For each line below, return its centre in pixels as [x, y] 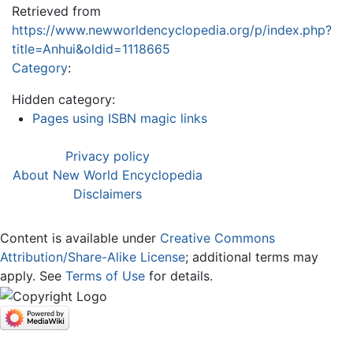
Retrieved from [56, 11]
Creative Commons [217, 238]
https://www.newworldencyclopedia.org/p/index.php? [172, 30]
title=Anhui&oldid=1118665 [91, 49]
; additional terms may [252, 257]
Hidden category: [63, 100]
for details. [179, 276]
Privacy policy [108, 156]
